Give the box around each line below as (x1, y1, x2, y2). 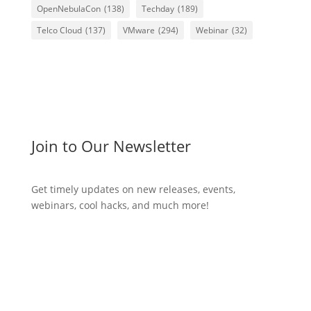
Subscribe (46, 242, 110, 261)
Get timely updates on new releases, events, (31, 183, 235, 196)
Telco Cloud (36, 24, 82, 37)
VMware (122, 24, 155, 37)
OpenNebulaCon (36, 3, 101, 15)
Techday (141, 3, 174, 15)
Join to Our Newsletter (31, 135, 191, 157)
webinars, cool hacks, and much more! (31, 199, 209, 212)
